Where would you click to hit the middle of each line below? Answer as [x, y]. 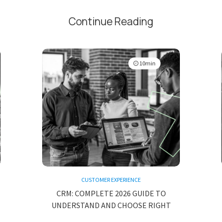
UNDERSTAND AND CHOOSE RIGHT [111, 205]
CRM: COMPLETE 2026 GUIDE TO [111, 193]
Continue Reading [111, 21]
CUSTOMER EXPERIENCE [111, 180]
